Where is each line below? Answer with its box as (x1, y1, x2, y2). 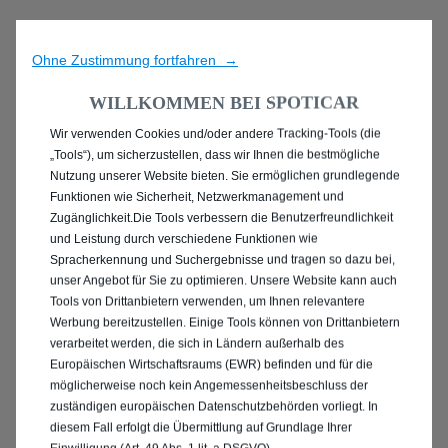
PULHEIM (142, 272, 306, 316)
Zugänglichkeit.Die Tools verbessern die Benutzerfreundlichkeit (50, 210, 393, 225)
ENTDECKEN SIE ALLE (36, 137, 412, 181)
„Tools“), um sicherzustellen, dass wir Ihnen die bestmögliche (50, 147, 380, 162)
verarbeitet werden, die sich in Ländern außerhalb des (50, 336, 344, 351)
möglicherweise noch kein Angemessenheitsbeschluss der (50, 378, 368, 393)
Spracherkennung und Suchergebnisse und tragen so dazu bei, (50, 252, 395, 267)
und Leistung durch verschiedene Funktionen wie (50, 231, 318, 246)
